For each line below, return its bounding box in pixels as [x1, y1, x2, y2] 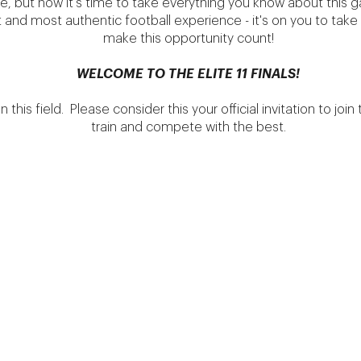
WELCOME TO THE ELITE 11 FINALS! [77, 68, 300, 81]
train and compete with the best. [90, 121, 286, 134]
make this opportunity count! [102, 32, 274, 45]
